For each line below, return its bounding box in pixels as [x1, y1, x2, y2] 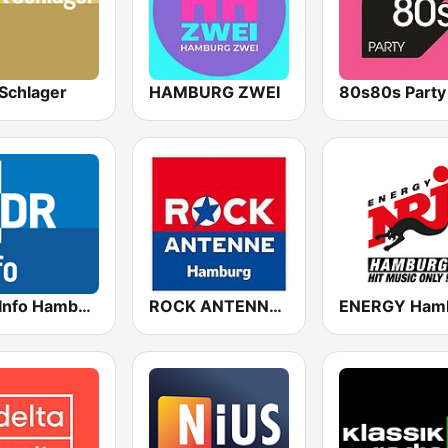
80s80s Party [338, 82, 446, 103]
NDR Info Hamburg [78, 296, 91, 317]
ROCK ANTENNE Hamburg [268, 296, 282, 317]
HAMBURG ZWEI [148, 82, 280, 103]
